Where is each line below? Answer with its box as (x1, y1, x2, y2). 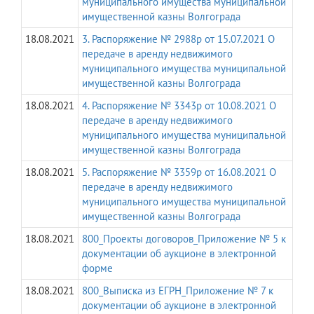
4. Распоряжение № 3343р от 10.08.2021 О (82, 99, 276, 113)
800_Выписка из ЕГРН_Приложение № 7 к (82, 284, 273, 298)
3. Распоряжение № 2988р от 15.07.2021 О (82, 32, 275, 46)
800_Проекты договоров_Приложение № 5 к (82, 232, 286, 246)
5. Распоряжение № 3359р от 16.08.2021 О (82, 165, 276, 179)
